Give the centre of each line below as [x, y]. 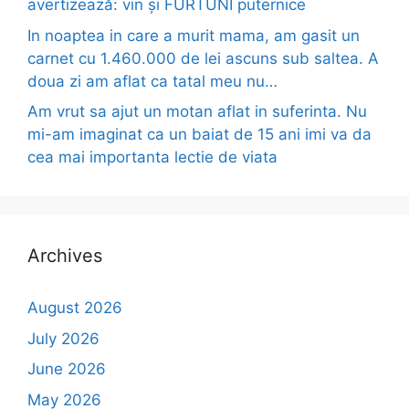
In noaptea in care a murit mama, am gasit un [194, 35]
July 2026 [63, 338]
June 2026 [67, 369]
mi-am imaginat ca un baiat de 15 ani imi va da [199, 135]
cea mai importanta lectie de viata [152, 157]
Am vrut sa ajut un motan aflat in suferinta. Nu [197, 112]
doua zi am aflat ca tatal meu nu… [152, 81]
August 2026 [75, 308]
